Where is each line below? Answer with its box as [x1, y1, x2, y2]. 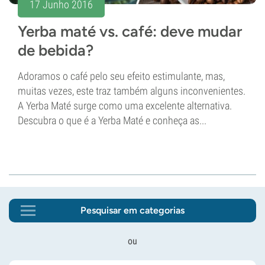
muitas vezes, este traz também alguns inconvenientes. [18, 85, 245, 98]
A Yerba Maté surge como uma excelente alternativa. [18, 99, 232, 112]
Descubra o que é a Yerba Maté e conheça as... [18, 114, 206, 127]
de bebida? [18, 41, 93, 60]
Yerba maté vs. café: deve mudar [18, 22, 242, 41]
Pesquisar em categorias [80, 205, 185, 216]
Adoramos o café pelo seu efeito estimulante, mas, [18, 70, 225, 83]
